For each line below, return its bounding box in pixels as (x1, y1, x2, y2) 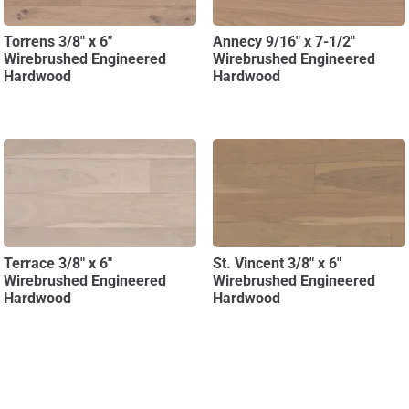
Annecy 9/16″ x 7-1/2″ (212, 33, 355, 51)
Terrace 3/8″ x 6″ (4, 254, 113, 272)
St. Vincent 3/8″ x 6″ (212, 254, 341, 272)
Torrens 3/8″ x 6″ (4, 33, 113, 51)
